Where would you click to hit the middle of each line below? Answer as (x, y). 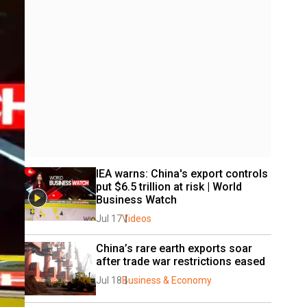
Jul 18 (109, 280)
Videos (137, 219)
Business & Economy (167, 280)
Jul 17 (109, 219)
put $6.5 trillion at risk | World (169, 187)
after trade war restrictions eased (181, 261)
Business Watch (139, 200)
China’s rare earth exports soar (174, 248)
